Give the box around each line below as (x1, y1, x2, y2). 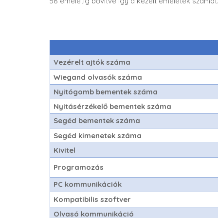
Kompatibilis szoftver (54, 195, 131, 204)
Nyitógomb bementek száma (54, 87, 158, 96)
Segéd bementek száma (54, 116, 141, 125)
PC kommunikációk (54, 180, 122, 189)
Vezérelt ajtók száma (54, 57, 131, 67)
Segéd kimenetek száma (54, 131, 142, 140)
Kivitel (54, 145, 76, 155)
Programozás (54, 163, 104, 172)
